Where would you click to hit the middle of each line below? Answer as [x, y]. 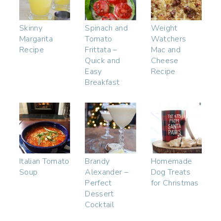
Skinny [31, 28]
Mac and [166, 50]
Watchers [168, 39]
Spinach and [106, 28]
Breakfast [102, 82]
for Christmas [175, 183]
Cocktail [99, 205]
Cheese [165, 60]
